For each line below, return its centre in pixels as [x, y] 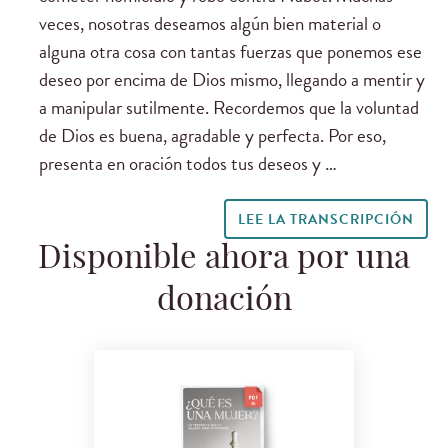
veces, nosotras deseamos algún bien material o [210, 24]
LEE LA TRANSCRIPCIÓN [325, 219]
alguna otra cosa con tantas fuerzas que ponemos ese [230, 52]
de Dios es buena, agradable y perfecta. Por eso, [212, 136]
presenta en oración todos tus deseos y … [188, 164]
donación [224, 301]
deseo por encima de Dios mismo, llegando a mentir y [232, 80]
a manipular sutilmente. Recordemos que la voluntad [229, 108]
